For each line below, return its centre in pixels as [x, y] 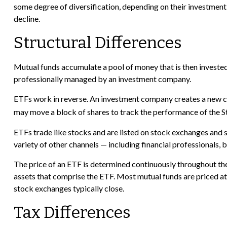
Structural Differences [98, 43]
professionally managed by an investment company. [102, 79]
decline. [27, 19]
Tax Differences [72, 212]
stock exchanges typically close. [69, 188]
